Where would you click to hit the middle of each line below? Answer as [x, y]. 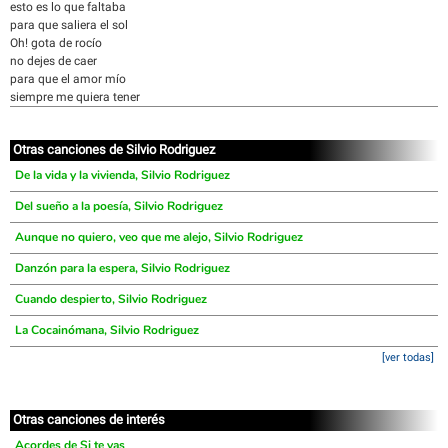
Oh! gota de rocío [56, 43]
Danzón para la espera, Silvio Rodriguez [122, 268]
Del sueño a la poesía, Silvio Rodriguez [119, 206]
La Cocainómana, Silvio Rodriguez [107, 330]
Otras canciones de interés [89, 419]
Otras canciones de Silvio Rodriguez [114, 149]
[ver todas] [408, 357]
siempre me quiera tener [75, 97]
